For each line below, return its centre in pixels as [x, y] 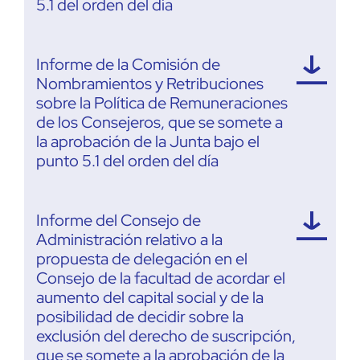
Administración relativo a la [129, 239]
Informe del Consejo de [119, 220]
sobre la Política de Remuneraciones [162, 102]
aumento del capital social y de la [150, 297]
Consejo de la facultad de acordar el [161, 278]
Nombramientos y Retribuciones [150, 83]
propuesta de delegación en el [142, 258]
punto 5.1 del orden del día [127, 160]
